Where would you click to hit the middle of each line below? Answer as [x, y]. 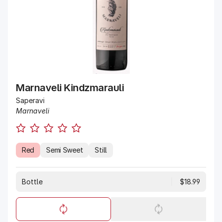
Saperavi [30, 100]
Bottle [32, 182]
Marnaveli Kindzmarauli [70, 88]
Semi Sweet [65, 150]
